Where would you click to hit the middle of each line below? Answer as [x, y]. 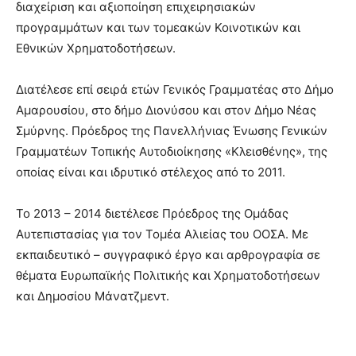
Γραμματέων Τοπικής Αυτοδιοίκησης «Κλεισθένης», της [172, 151]
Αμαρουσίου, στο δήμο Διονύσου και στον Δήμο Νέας [166, 110]
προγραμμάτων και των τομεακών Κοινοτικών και [158, 27]
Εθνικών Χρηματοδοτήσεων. [96, 48]
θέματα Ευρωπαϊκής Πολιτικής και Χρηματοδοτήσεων [168, 275]
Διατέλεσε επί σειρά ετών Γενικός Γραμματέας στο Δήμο [175, 89]
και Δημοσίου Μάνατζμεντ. [93, 296]
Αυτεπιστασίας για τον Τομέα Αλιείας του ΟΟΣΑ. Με [162, 234]
